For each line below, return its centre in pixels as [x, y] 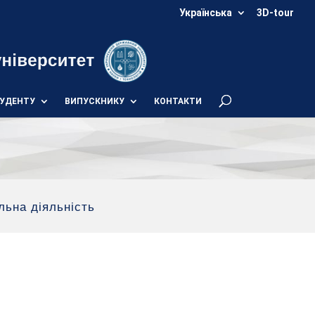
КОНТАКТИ [178, 101]
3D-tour [275, 12]
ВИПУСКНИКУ [94, 101]
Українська [206, 12]
